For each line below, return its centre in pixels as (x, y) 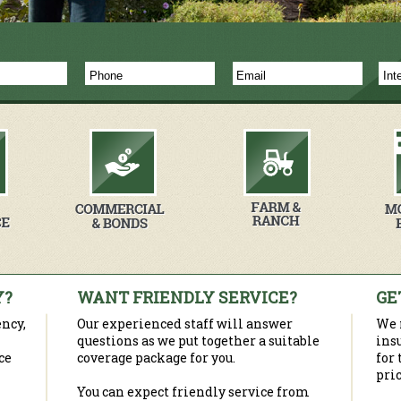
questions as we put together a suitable (198, 341)
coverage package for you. (156, 358)
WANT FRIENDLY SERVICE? (187, 297)
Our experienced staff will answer (185, 324)
